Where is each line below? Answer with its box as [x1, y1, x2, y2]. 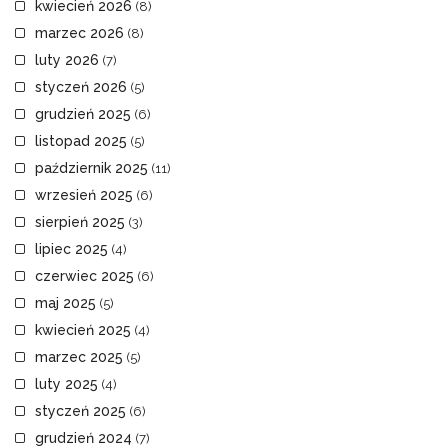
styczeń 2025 [35, 403, 126, 420]
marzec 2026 [35, 25, 124, 42]
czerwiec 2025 [35, 268, 134, 285]
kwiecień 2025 [35, 322, 131, 339]
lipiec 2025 [35, 241, 108, 258]
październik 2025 [35, 160, 148, 177]
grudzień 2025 [35, 106, 131, 123]
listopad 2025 [35, 133, 127, 150]
